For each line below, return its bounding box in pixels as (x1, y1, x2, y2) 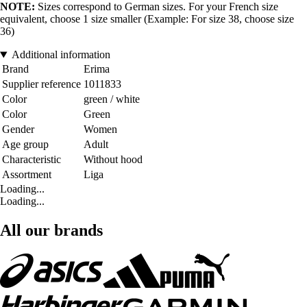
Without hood (84, 153, 143, 166)
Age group (2, 138, 49, 151)
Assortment (2, 169, 51, 181)
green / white (84, 93, 140, 106)
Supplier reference (2, 78, 81, 90)
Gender (2, 123, 34, 136)
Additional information (11, 49, 110, 61)
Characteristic (2, 153, 61, 166)
